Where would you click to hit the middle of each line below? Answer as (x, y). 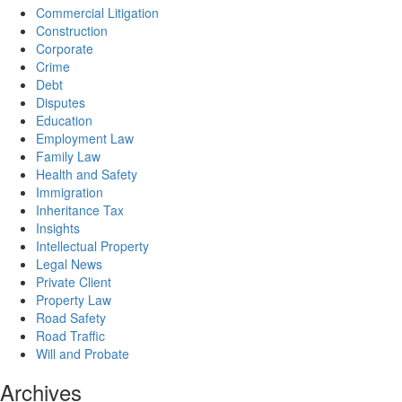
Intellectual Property (92, 245)
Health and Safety (87, 174)
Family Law (68, 156)
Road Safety (71, 317)
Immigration (70, 192)
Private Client (74, 281)
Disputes (61, 102)
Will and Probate (83, 353)
